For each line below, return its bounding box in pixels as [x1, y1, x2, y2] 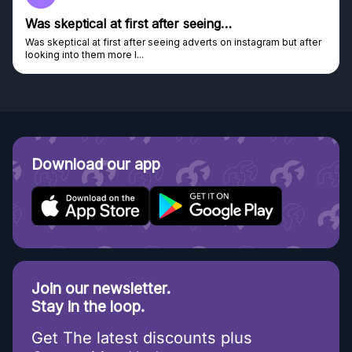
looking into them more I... [25, 49, 144, 61]
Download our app [31, 155, 160, 174]
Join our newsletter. [31, 279, 170, 299]
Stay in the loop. [31, 297, 145, 317]
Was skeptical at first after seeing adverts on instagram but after [25, 36, 321, 49]
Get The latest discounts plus [31, 328, 252, 348]
